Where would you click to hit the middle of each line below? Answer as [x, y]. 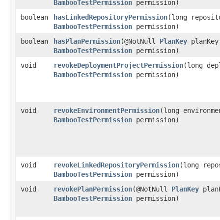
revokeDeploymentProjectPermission [118, 65]
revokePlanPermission [93, 189]
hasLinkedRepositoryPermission [110, 17]
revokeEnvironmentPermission [107, 110]
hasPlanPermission [87, 41]
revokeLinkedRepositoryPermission [116, 165]
